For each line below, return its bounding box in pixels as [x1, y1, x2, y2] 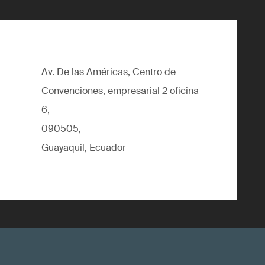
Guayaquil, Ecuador [41, 141, 126, 154]
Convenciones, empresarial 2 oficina [41, 85, 199, 97]
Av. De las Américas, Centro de [41, 66, 176, 78]
